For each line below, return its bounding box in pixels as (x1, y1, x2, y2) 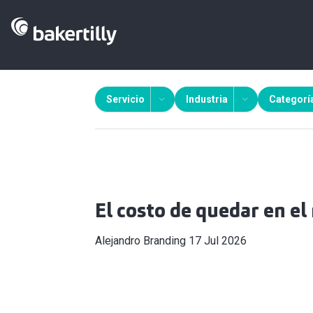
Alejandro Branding (95, 234, 186, 247)
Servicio (106, 94, 145, 105)
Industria (186, 94, 228, 105)
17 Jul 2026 (189, 234, 247, 247)
